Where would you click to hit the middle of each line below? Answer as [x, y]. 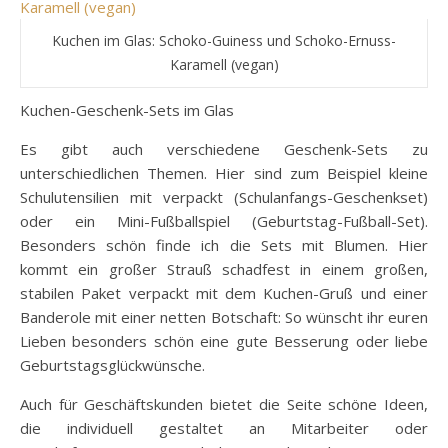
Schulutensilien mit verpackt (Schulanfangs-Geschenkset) [224, 197]
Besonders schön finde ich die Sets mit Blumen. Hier [224, 245]
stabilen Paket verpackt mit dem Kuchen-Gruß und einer [224, 293]
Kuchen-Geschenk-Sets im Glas [127, 110]
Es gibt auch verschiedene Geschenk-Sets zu [224, 149]
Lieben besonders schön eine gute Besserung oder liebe [224, 341]
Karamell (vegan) [224, 65]
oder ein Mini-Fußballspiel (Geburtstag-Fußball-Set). [224, 221]
